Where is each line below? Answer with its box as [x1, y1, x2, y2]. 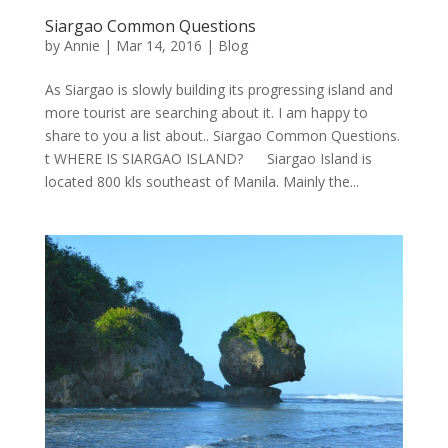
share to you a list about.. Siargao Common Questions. [44, 125, 400, 145]
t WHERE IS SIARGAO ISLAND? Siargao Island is [44, 148, 372, 168]
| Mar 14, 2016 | [99, 35, 218, 55]
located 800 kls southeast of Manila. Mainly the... [44, 171, 359, 191]
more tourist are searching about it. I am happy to [44, 102, 368, 122]
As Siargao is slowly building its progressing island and [44, 79, 393, 99]
